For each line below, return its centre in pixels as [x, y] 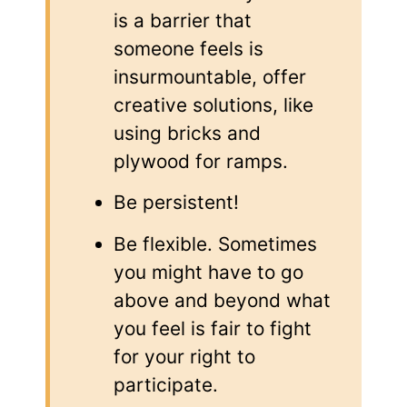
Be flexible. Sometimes [215, 243]
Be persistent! [176, 203]
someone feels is [189, 48]
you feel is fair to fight [213, 328]
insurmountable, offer [210, 76]
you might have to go [208, 272]
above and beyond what [222, 300]
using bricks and [187, 133]
